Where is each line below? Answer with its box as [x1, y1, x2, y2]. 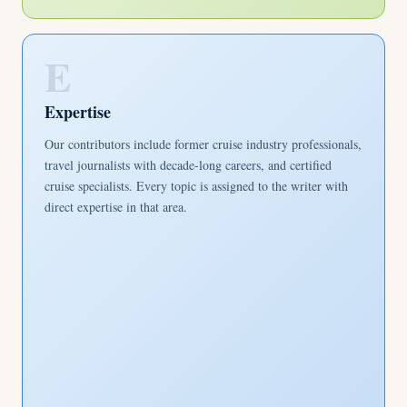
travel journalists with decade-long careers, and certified [45, 156, 332, 174]
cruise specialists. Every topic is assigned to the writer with [45, 177, 348, 194]
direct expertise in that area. [45, 198, 187, 215]
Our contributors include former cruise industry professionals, [45, 135, 362, 153]
